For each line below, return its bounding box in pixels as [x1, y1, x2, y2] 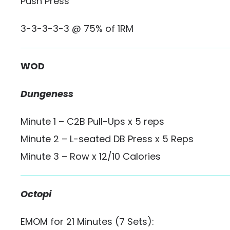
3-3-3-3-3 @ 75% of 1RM [21, 22, 133, 35]
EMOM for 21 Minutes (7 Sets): [21, 215, 154, 228]
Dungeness [21, 87, 73, 100]
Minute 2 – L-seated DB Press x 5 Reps [21, 132, 194, 145]
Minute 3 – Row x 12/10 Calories [21, 150, 161, 163]
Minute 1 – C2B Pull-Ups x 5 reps [21, 115, 164, 128]
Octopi [21, 187, 51, 200]
